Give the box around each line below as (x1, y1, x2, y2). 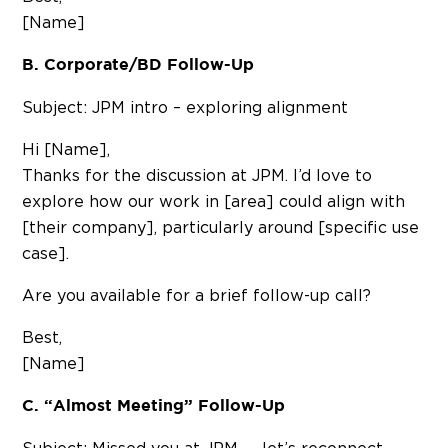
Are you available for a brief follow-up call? (22, 287, 371, 304)
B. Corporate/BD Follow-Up (22, 57, 254, 73)
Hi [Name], (22, 141, 110, 158)
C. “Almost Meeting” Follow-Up (22, 398, 285, 414)
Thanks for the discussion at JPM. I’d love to (22, 167, 372, 184)
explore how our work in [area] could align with (22, 193, 405, 210)
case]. (22, 245, 69, 262)
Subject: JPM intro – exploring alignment (22, 99, 348, 116)
